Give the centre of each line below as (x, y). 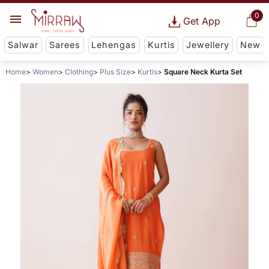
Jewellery (207, 45)
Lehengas (114, 45)
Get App (201, 21)
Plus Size (115, 72)
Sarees (65, 45)
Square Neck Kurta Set (203, 72)
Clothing (79, 72)
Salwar (23, 45)
